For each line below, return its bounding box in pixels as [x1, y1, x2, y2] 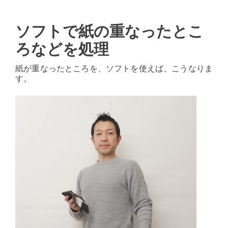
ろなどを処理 [15, 39, 109, 59]
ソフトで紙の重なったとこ [15, 21, 204, 41]
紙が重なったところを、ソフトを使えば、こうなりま [15, 63, 213, 73]
